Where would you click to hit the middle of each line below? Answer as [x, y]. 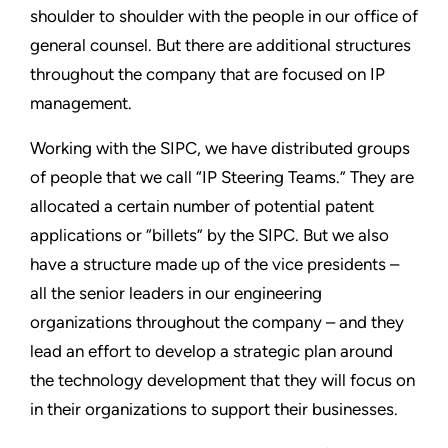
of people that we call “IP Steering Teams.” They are [222, 176]
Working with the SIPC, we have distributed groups [220, 147]
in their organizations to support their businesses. [214, 408]
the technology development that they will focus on [222, 379]
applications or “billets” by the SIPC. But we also [209, 234]
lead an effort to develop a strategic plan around [211, 350]
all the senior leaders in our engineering [176, 292]
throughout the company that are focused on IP [207, 73]
